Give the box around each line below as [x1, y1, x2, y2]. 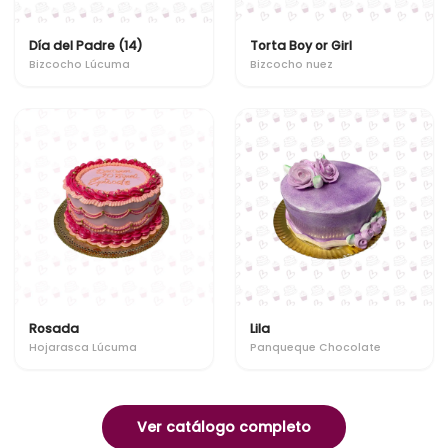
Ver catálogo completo [137, 417, 311, 437]
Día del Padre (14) [29, 37, 143, 54]
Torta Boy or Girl [249, 37, 352, 54]
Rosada [29, 320, 79, 337]
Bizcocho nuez [249, 56, 333, 72]
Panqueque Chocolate [249, 339, 381, 355]
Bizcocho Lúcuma [29, 56, 130, 72]
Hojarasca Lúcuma [29, 339, 137, 355]
